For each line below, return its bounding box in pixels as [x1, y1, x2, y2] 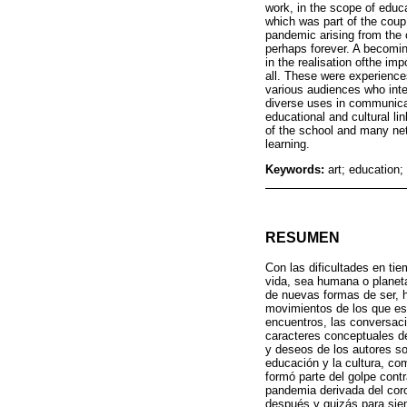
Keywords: [265, 163, 328, 177]
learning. [265, 137, 310, 152]
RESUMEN [265, 229, 340, 245]
